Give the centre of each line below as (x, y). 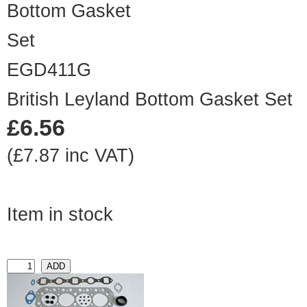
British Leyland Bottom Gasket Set (150, 100)
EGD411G (49, 70)
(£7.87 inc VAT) (71, 156)
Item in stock (60, 215)
